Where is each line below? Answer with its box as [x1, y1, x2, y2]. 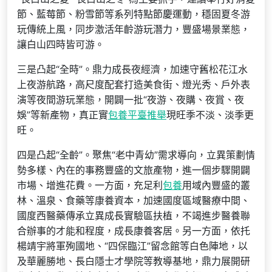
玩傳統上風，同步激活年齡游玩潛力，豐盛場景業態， [17, 22, 250, 35]
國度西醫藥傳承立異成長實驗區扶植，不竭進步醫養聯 [17, 209, 250, 222]
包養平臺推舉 [108, 108, 166, 121]
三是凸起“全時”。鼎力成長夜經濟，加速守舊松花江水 [17, 63, 248, 75]
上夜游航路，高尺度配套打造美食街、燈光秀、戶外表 [17, 78, 250, 90]
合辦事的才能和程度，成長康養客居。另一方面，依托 [17, 224, 250, 237]
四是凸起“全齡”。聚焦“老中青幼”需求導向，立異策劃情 [17, 148, 255, 161]
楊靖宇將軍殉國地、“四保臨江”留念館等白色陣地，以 [17, 239, 248, 252]
